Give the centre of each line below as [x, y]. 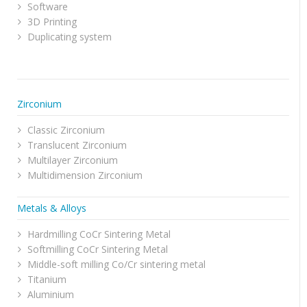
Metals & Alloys [52, 208]
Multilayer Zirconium [73, 160]
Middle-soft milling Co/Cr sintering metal [116, 264]
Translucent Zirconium [77, 145]
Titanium [47, 279]
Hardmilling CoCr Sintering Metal [99, 234]
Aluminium [51, 294]
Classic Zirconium [66, 130]
